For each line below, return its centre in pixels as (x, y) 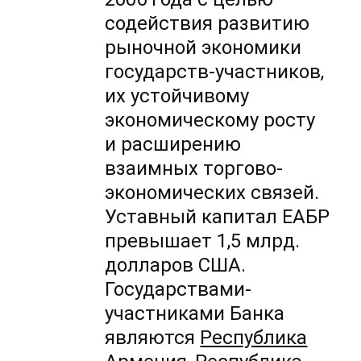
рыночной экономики (203, 48)
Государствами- (178, 290)
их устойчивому (177, 96)
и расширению (173, 145)
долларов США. (176, 266)
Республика (254, 338)
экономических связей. (212, 193)
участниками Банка (195, 314)
